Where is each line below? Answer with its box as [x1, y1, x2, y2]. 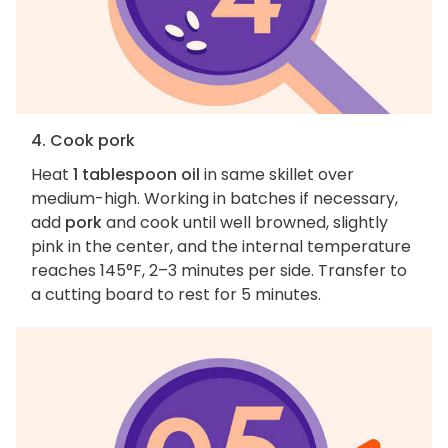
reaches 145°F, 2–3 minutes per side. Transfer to [31, 259, 407, 283]
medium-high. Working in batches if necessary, [31, 187, 398, 211]
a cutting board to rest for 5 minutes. [31, 283, 321, 307]
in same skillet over [200, 163, 354, 187]
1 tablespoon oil [73, 163, 200, 187]
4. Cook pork [31, 129, 135, 153]
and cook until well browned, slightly [102, 211, 388, 235]
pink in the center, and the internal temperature [31, 235, 411, 259]
